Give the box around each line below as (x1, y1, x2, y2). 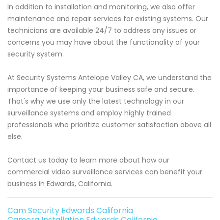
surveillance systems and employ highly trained (7, 108, 171, 118)
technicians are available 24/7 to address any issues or (7, 26, 196, 36)
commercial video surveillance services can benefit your (7, 167, 202, 177)
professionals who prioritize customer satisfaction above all (7, 120, 211, 130)
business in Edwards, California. (7, 179, 112, 189)
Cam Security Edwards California (7, 205, 133, 217)
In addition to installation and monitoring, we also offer (7, 2, 195, 12)
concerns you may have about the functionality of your (7, 37, 200, 48)
